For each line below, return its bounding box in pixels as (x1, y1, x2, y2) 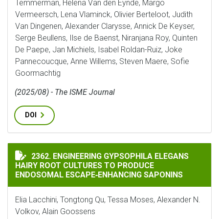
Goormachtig (15, 68, 61, 78)
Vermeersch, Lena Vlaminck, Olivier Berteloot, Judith (15, 10, 193, 19)
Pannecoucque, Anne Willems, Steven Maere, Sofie (15, 57, 189, 66)
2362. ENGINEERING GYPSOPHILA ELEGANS (31, 152, 189, 161)
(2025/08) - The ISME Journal (15, 88, 115, 97)
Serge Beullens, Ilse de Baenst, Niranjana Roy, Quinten (15, 33, 197, 43)
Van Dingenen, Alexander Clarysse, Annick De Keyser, (15, 22, 195, 31)
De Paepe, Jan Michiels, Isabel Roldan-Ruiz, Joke (15, 45, 182, 54)
